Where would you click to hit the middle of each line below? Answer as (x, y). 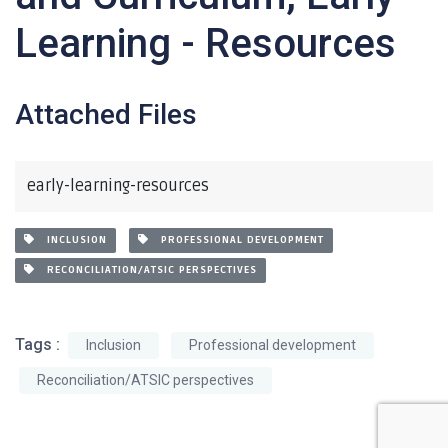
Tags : (39, 344)
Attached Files (106, 114)
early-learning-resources (118, 186)
